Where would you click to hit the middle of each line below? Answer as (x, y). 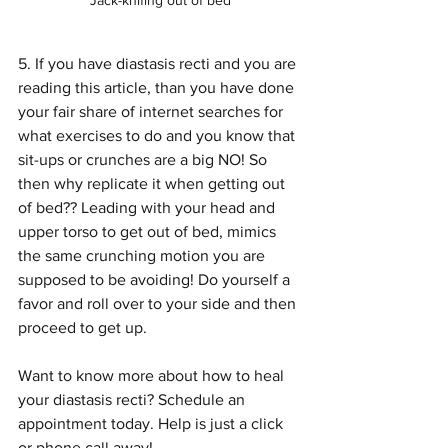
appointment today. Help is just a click (152, 424)
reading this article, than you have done (158, 88)
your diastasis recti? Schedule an (133, 400)
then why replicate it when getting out (153, 184)
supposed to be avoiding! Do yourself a (156, 280)
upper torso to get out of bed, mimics (149, 232)
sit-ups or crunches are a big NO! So (144, 160)
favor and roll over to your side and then (159, 304)
